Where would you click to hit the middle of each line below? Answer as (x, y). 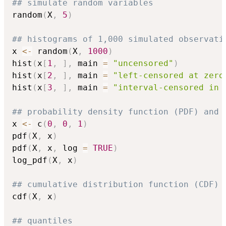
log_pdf (30, 160)
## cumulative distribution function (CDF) (116, 184)
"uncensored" (143, 63)
